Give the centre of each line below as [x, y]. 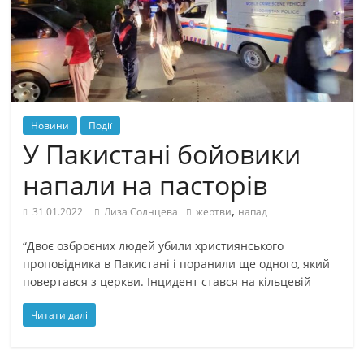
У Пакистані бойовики [162, 154]
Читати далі [60, 314]
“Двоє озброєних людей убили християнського [154, 245]
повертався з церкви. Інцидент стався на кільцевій [167, 281]
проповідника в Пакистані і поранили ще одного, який [177, 263]
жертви [214, 211]
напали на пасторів [145, 184]
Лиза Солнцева [141, 211]
